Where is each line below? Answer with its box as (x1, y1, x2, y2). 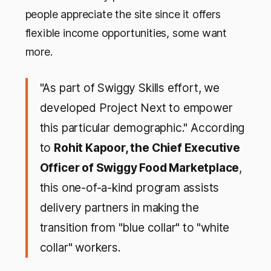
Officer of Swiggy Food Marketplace (39, 161, 240, 175)
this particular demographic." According (39, 121, 245, 135)
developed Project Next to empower (39, 101, 233, 116)
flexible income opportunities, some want (25, 27, 227, 40)
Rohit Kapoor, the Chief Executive (54, 141, 240, 155)
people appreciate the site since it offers (25, 8, 221, 21)
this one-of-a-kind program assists (39, 181, 220, 195)
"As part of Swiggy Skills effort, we (39, 81, 220, 96)
